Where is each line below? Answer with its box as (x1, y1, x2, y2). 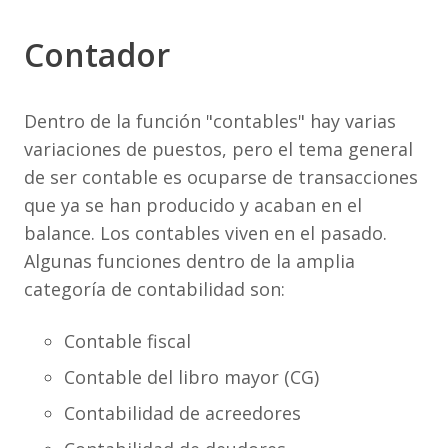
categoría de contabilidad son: (24, 277, 285, 301)
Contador (24, 33, 170, 76)
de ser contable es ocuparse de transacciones (24, 165, 418, 189)
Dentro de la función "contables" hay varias (24, 109, 396, 133)
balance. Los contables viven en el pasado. (24, 221, 387, 245)
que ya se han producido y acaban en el (24, 193, 362, 217)
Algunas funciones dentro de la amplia (24, 249, 355, 273)
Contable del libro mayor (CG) (64, 365, 319, 389)
